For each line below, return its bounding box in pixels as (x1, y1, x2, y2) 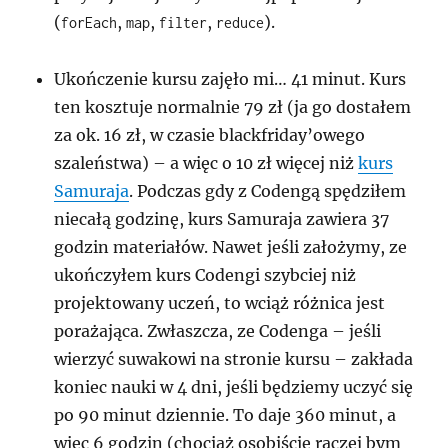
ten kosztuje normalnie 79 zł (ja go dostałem (54, 96, 412, 117)
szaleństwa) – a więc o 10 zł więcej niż (54, 152, 359, 173)
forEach (61, 13, 118, 31)
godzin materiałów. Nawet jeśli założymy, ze (54, 236, 408, 257)
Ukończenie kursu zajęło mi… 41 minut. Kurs (54, 68, 407, 89)
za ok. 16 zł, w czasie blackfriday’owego (54, 124, 366, 145)
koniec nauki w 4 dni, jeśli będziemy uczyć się (54, 376, 414, 397)
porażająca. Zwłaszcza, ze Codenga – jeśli (54, 320, 382, 341)
